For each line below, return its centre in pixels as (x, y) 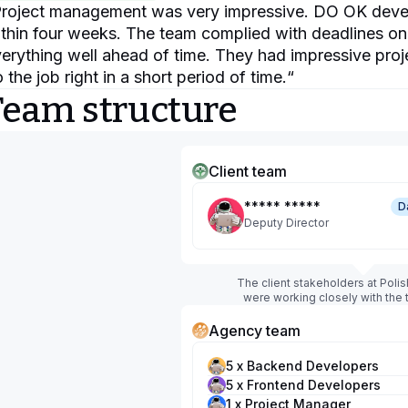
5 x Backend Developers (302, 366)
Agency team (255, 331)
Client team (248, 171)
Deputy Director (286, 223)
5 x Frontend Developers (303, 385)
